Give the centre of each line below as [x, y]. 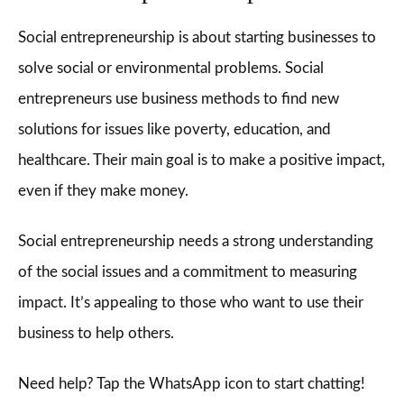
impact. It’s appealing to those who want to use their [191, 303]
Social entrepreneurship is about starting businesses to [197, 37]
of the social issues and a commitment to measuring [188, 272]
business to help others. [96, 333]
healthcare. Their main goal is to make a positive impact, [202, 160]
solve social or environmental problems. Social [171, 68]
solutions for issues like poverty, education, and [174, 129]
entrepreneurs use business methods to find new [179, 99]
